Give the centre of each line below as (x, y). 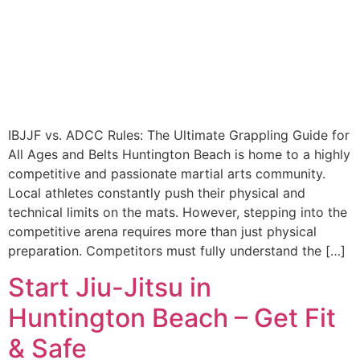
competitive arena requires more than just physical (162, 232)
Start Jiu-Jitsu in (110, 287)
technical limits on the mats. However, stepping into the (178, 213)
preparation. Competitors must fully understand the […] (177, 251)
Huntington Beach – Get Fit (172, 317)
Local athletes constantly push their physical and (157, 193)
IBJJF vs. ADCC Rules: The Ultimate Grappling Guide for (179, 135)
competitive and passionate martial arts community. (167, 174)
